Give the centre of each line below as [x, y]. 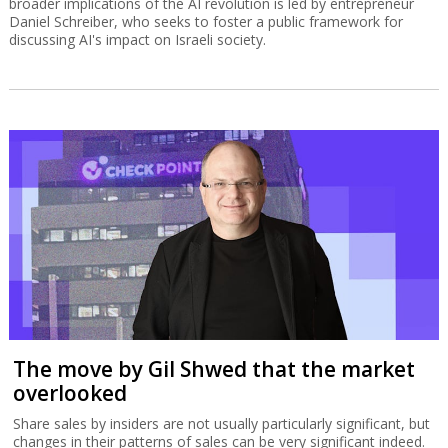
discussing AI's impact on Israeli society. [137, 39]
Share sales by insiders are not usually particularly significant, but [222, 424]
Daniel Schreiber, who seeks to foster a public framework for [205, 21]
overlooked [70, 393]
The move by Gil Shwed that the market [214, 369]
